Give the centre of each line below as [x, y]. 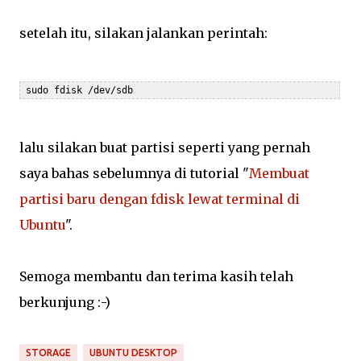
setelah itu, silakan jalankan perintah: [143, 33]
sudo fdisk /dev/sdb [77, 90]
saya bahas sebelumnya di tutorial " [134, 173]
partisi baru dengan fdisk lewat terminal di [160, 199]
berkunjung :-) [65, 302]
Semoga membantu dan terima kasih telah [156, 276]
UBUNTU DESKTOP [133, 353]
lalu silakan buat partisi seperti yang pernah [165, 147]
